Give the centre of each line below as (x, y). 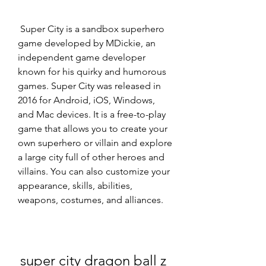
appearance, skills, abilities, (75, 186)
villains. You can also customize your (94, 171)
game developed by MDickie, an (87, 43)
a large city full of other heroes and (91, 157)
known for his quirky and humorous (92, 72)
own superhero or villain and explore (95, 143)
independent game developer (82, 57)
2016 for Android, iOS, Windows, (86, 100)
